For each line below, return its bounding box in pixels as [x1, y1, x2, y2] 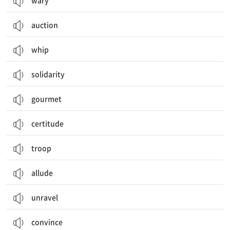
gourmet [31, 93, 62, 104]
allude [31, 167, 53, 178]
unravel [31, 192, 58, 202]
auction [31, 20, 58, 30]
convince [31, 217, 63, 227]
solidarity [31, 69, 65, 79]
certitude [31, 118, 64, 128]
